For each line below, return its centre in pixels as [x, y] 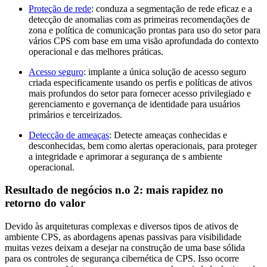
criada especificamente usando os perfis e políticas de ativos [140, 82]
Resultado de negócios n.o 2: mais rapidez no [114, 190]
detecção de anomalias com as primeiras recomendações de [139, 19]
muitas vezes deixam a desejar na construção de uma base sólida [125, 248]
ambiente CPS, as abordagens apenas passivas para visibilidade [123, 237]
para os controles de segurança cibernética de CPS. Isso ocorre [122, 259]
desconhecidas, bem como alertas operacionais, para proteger [143, 145]
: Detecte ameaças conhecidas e [168, 135]
